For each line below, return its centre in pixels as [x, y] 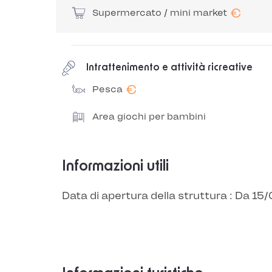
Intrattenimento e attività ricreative [169, 67]
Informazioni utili [115, 166]
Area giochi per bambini [149, 117]
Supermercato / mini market [160, 13]
